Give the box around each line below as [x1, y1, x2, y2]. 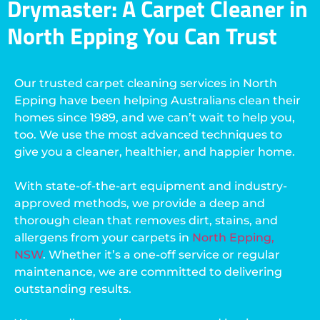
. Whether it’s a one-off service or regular [43, 247, 280, 261]
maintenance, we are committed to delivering [14, 264, 282, 279]
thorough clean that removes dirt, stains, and [14, 213, 278, 227]
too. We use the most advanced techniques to [14, 127, 282, 141]
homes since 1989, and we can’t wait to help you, [14, 110, 295, 124]
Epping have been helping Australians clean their [14, 93, 301, 107]
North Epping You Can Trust [7, 18, 277, 53]
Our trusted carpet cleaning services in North [14, 76, 277, 90]
